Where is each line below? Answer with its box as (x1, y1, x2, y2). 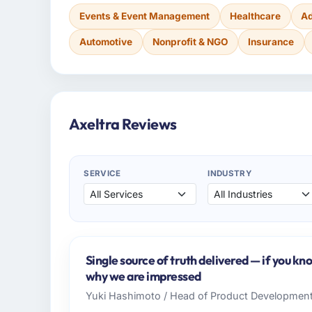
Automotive (79, 36, 132, 48)
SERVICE (84, 169, 121, 179)
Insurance (248, 36, 295, 48)
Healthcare (230, 10, 281, 22)
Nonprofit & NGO (153, 36, 228, 48)
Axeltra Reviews (69, 114, 177, 134)
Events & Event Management (79, 10, 210, 22)
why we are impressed (85, 268, 201, 285)
